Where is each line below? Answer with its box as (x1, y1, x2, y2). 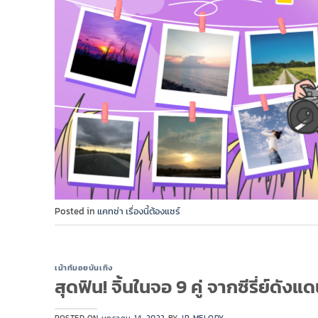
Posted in (55, 204, 97, 219)
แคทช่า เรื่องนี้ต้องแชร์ (97, 204, 180, 219)
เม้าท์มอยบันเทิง (55, 261, 113, 273)
